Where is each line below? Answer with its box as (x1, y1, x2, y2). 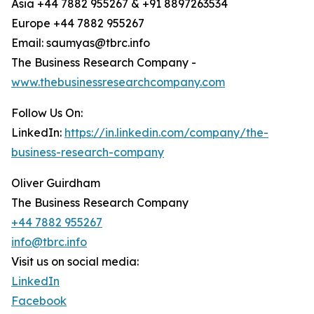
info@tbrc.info (11, 235, 87, 250)
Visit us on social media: (11, 254, 139, 269)
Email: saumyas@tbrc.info (11, 36, 150, 50)
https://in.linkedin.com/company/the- (64, 125, 268, 140)
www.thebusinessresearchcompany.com (11, 75, 225, 90)
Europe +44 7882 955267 (11, 16, 144, 31)
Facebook (11, 294, 67, 308)
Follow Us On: (11, 106, 83, 121)
